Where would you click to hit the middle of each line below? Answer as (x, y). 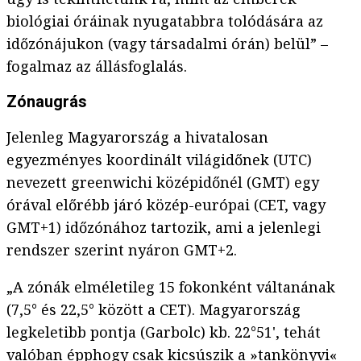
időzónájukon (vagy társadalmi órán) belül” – (167, 44)
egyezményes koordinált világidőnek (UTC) (159, 160)
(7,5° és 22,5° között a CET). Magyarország (154, 310)
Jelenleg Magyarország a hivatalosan (137, 137)
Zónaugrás (47, 102)
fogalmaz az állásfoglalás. (97, 66)
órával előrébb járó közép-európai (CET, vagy (166, 205)
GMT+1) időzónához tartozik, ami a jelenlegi (164, 228)
